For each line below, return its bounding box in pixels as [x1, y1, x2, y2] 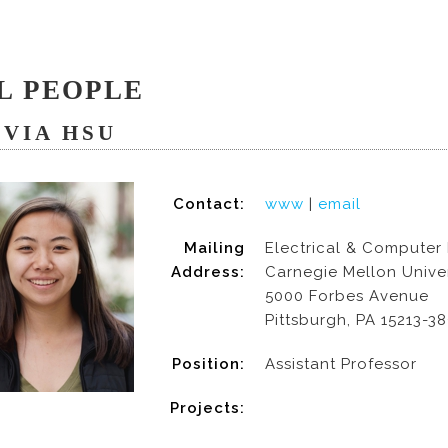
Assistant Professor [265, 355, 417, 373]
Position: [172, 355, 245, 373]
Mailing [184, 239, 245, 257]
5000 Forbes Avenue [265, 287, 429, 305]
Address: [171, 263, 245, 281]
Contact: [173, 195, 245, 213]
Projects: [170, 399, 245, 417]
